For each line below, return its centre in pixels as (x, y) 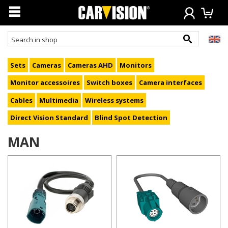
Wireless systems (114, 100)
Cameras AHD (90, 65)
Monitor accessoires (45, 83)
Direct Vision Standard (49, 118)
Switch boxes (109, 83)
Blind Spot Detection (131, 118)
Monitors (136, 65)
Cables (21, 100)
